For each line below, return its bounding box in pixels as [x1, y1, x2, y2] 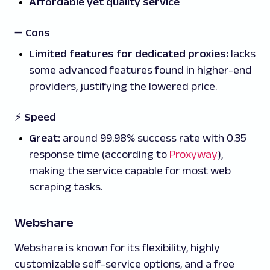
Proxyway [169, 148, 218, 161]
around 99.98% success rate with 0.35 [60, 132, 246, 145]
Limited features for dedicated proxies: [29, 48, 228, 60]
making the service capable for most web [29, 165, 231, 177]
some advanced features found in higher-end [29, 64, 252, 77]
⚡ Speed [14, 111, 56, 124]
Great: [29, 132, 60, 145]
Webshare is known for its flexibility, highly [14, 242, 220, 254]
